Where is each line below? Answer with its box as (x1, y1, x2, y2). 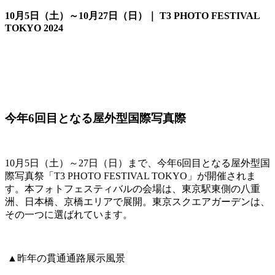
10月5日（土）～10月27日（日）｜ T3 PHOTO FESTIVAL (5, 10, 260, 21)
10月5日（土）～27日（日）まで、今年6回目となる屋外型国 (5, 157, 270, 168)
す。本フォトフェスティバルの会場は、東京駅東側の (5, 183, 241, 194)
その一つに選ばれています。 (5, 209, 133, 220)
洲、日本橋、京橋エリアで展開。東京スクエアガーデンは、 (5, 196, 270, 207)
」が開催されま (187, 170, 256, 181)
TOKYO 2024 (5, 22, 63, 33)
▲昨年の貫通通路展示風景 (5, 252, 125, 263)
